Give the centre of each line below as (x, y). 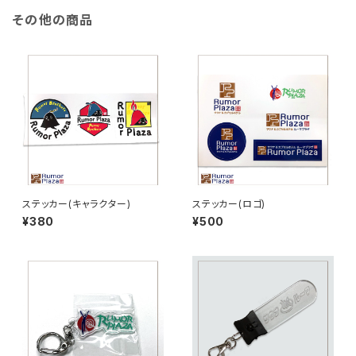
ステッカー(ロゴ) (229, 204)
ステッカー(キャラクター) (77, 204)
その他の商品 (53, 20)
